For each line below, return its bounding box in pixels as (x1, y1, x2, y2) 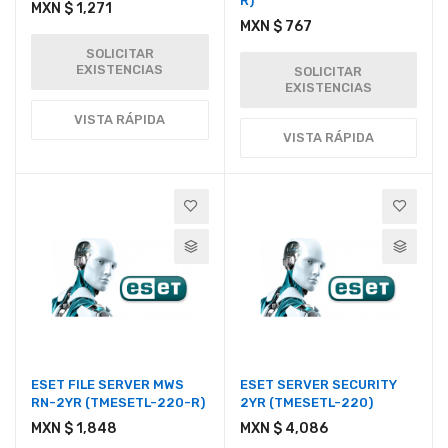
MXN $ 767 (239, 17, 312, 35)
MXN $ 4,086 (239, 420, 328, 438)
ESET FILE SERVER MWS (31, 377, 184, 393)
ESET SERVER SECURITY (239, 377, 397, 393)
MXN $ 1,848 (31, 420, 117, 438)
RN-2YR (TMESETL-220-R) (31, 395, 205, 411)
